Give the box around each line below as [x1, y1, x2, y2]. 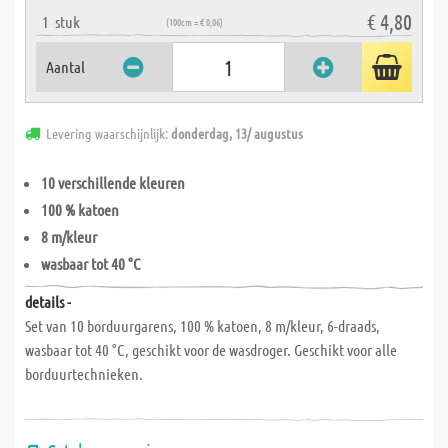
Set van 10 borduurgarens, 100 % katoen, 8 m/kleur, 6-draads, [25, 316, 380, 335]
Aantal [46, 57, 85, 76]
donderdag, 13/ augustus [171, 124, 303, 142]
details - [25, 292, 71, 311]
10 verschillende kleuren [41, 173, 185, 192]
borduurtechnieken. [25, 364, 143, 383]
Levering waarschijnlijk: [46, 124, 171, 142]
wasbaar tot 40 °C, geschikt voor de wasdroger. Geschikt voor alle [25, 340, 397, 359]
